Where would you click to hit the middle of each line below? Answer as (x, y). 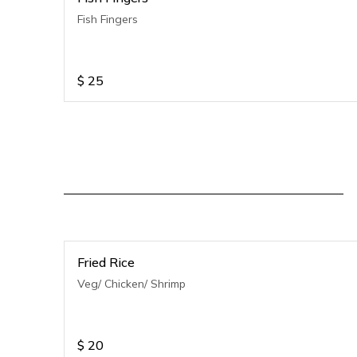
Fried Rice (106, 262)
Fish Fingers (108, 19)
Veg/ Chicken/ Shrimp (131, 284)
